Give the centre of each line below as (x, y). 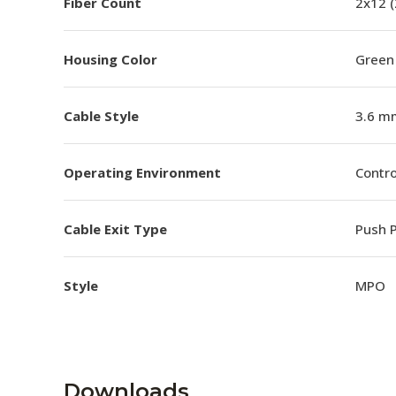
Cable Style (101, 115)
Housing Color (110, 59)
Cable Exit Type (115, 228)
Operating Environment (142, 172)
